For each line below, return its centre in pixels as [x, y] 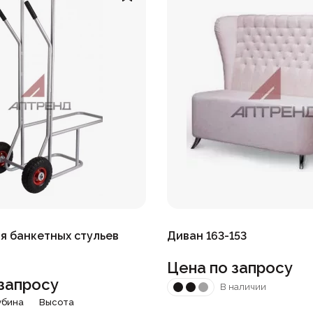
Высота [57, 302]
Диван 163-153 [207, 235]
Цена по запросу [230, 267]
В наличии [243, 287]
